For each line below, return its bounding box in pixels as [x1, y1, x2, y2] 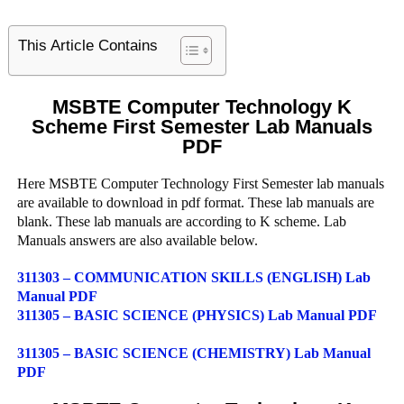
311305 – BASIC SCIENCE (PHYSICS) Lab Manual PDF [16, 308, 376, 323]
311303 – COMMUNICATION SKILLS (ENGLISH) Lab [16, 270, 371, 285]
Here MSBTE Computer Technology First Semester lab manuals [16, 176, 384, 191]
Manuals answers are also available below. [16, 233, 258, 248]
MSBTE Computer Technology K [51, 96, 352, 118]
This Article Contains [17, 37, 158, 55]
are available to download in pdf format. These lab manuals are [16, 195, 374, 210]
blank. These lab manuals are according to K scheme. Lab [16, 214, 346, 229]
